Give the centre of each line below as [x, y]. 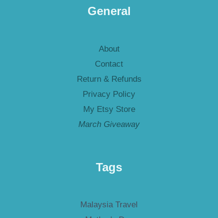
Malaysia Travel [109, 205]
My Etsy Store [109, 109]
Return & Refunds [109, 79]
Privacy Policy [109, 94]
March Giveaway [109, 124]
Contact [109, 64]
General [109, 11]
